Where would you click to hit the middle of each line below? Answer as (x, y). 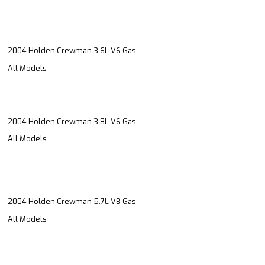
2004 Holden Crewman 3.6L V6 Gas (72, 51)
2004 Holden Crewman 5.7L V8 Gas (72, 202)
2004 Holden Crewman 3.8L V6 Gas (72, 121)
